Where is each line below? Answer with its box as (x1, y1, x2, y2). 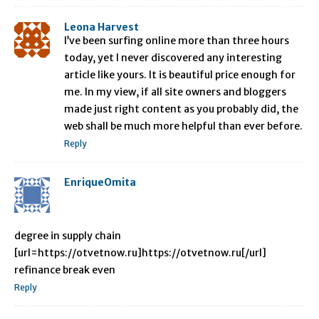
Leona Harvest (64, 21, 139, 34)
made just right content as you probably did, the (64, 103, 298, 116)
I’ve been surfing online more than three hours (64, 34, 289, 48)
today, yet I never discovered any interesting (64, 51, 282, 65)
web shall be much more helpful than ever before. (64, 120, 303, 133)
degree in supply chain (14, 229, 121, 243)
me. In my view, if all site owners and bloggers (64, 85, 286, 99)
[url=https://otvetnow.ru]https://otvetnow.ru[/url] (14, 246, 266, 260)
